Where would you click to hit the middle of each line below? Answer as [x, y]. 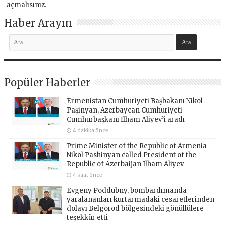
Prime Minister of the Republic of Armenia [137, 146]
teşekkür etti [88, 217]
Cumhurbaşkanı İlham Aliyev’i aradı [126, 119]
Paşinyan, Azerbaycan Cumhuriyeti [125, 110]
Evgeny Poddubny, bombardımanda [127, 190]
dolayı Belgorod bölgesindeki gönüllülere [136, 208]
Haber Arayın [38, 23]
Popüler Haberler [47, 82]
